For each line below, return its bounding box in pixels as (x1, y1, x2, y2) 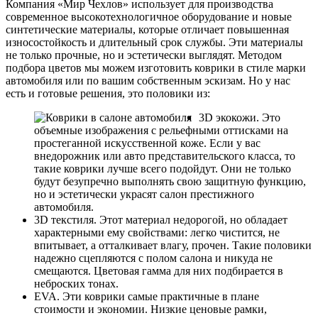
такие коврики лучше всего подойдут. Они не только (34, 162, 291, 175)
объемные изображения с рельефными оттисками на (34, 124, 288, 136)
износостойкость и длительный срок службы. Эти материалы (6, 35, 303, 48)
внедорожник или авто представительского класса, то (34, 149, 295, 162)
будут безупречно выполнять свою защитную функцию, (34, 175, 306, 187)
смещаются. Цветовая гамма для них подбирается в (34, 264, 283, 277)
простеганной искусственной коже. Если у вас (34, 136, 261, 149)
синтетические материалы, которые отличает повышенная (6, 23, 289, 35)
